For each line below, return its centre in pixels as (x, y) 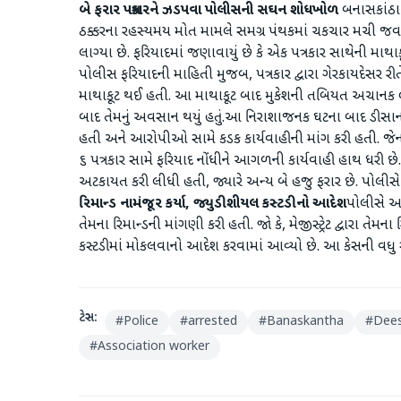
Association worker (154, 347)
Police (141, 322)
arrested (213, 322)
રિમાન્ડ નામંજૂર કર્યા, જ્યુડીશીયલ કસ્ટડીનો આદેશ (213, 205)
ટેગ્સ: (88, 318)
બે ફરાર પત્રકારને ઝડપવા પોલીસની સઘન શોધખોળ (209, 11)
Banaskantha (305, 322)
